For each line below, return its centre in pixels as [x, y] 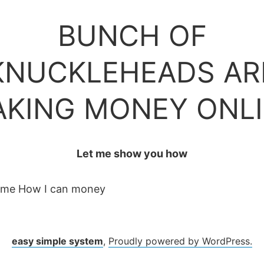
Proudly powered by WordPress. [180, 241]
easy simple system [57, 241]
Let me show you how [132, 154]
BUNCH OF [132, 36]
